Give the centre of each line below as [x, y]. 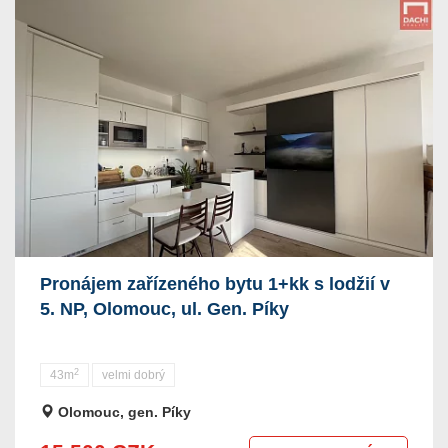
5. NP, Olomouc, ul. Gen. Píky [164, 309]
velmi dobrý [133, 375]
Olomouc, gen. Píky [122, 412]
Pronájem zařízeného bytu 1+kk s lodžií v [215, 284]
